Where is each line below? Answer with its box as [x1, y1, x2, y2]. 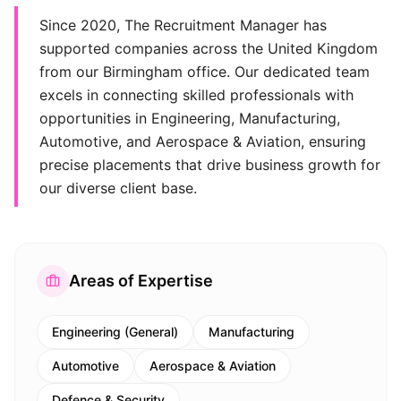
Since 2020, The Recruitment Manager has [39, 16, 327, 34]
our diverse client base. [39, 179, 197, 197]
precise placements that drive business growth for [39, 156, 380, 174]
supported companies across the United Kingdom [39, 39, 378, 57]
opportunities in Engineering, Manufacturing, [39, 109, 340, 127]
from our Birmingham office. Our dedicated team [39, 63, 370, 81]
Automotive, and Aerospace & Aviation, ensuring [39, 132, 366, 150]
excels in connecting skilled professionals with [39, 86, 354, 104]
